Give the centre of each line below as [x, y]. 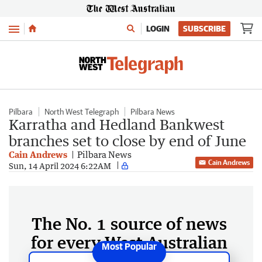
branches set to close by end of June [127, 141]
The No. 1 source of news [129, 223]
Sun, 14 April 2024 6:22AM [60, 166]
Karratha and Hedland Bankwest [117, 124]
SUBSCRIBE [204, 29]
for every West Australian [129, 242]
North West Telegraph [82, 112]
